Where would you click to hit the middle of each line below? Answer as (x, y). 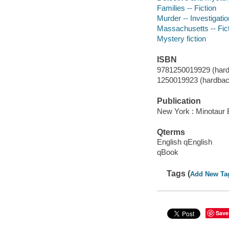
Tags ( (179, 173)
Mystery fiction (181, 38)
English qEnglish (184, 142)
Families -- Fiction (186, 8)
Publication (179, 101)
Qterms (171, 132)
